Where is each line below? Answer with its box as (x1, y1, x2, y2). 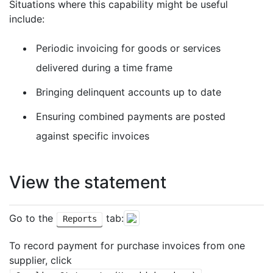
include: (9, 13, 44, 25)
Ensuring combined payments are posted (36, 110, 225, 122)
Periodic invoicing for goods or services (36, 42, 221, 54)
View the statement (9, 172, 166, 193)
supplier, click (9, 254, 72, 266)
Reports (62, 214, 97, 224)
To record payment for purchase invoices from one (9, 239, 245, 252)
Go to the (9, 212, 56, 225)
